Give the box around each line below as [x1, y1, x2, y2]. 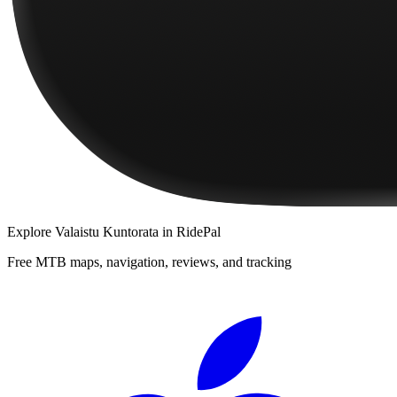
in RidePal [159, 223, 221, 239]
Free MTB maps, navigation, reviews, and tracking [7, 253, 292, 269]
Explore [7, 223, 55, 239]
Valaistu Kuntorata [55, 223, 159, 239]
